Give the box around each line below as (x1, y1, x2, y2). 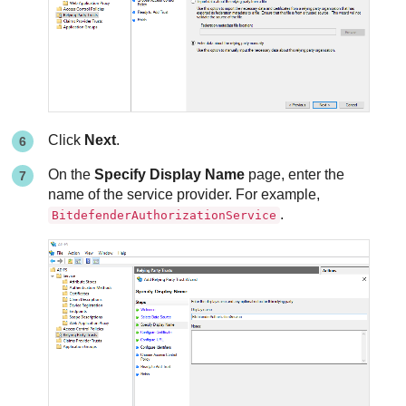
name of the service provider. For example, (48, 186, 321, 202)
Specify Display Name (94, 166, 246, 182)
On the (48, 166, 95, 182)
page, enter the (245, 166, 345, 182)
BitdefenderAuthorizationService (52, 208, 277, 222)
